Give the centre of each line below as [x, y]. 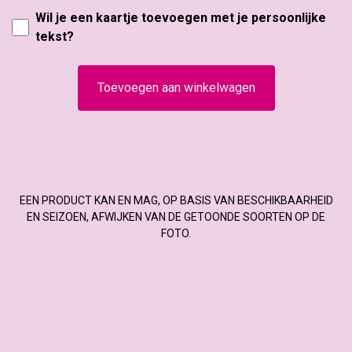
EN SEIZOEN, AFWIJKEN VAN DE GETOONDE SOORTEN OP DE [176, 217]
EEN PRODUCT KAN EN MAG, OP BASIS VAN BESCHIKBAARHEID [176, 201]
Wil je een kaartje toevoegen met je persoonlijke [181, 18]
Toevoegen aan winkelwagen [176, 88]
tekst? [55, 37]
